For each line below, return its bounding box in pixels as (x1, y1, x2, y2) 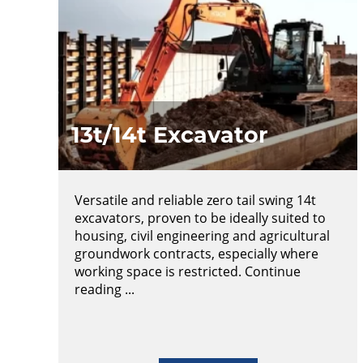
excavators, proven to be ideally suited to (75, 209, 326, 227)
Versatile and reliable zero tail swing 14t (75, 191, 316, 209)
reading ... (75, 280, 135, 298)
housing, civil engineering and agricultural (75, 227, 330, 245)
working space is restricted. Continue (75, 263, 301, 280)
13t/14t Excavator (71, 122, 268, 148)
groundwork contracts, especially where (75, 245, 318, 263)
